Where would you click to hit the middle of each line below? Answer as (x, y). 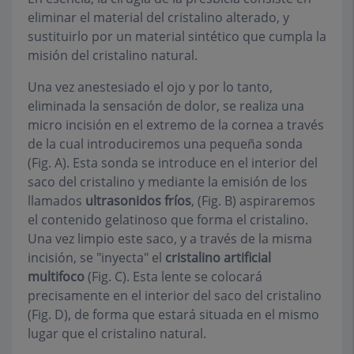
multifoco (56, 277)
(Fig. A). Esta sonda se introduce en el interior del (173, 163)
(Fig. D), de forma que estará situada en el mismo (173, 315)
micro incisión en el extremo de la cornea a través (176, 125)
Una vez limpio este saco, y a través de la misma (170, 239)
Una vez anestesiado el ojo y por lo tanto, (150, 87)
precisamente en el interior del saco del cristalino (175, 296)
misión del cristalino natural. (113, 56)
